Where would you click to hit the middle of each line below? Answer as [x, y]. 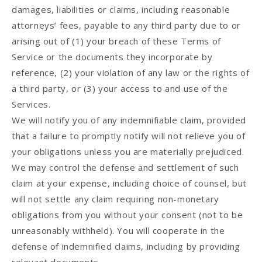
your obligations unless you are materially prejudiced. [128, 152]
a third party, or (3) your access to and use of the [120, 89]
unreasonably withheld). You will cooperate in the [118, 231]
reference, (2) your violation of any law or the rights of [131, 73]
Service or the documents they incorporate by [112, 57]
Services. [31, 104]
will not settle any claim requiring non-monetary [116, 199]
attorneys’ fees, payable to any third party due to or [126, 25]
